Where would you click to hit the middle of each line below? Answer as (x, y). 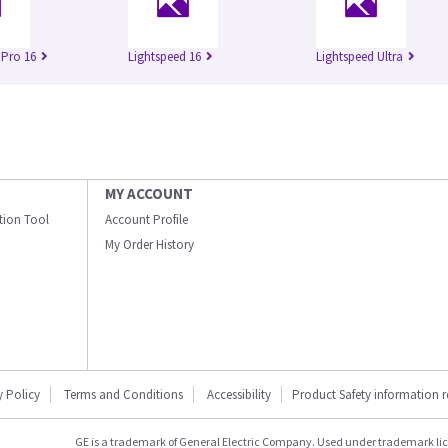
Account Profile (146, 220)
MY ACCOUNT (149, 194)
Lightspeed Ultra (359, 57)
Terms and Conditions (123, 395)
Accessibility (239, 395)
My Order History (149, 245)
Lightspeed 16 (164, 57)
